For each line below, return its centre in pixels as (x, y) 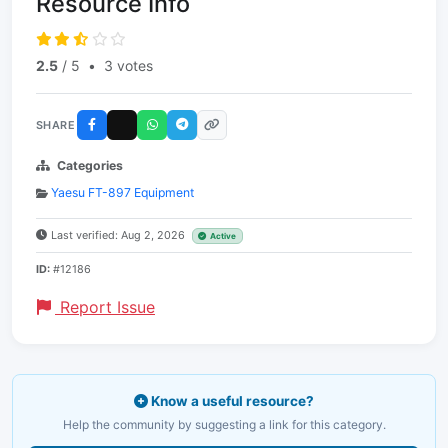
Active (223, 236)
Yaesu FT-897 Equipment (122, 192)
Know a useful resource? (231, 401)
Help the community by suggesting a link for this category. (224, 424)
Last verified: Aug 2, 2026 (119, 235)
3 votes (128, 65)
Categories (90, 165)
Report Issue (105, 307)
